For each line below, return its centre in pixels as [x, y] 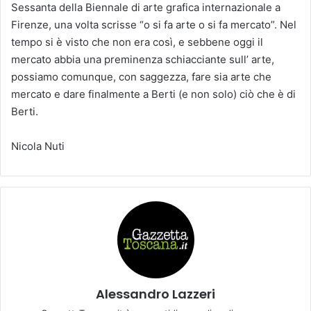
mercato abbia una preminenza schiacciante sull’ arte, [143, 59]
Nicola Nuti [38, 146]
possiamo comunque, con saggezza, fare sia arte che [141, 76]
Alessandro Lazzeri [155, 294]
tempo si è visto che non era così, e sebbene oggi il [137, 42]
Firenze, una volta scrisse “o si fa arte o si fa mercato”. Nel [154, 24]
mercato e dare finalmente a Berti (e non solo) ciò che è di [153, 94]
